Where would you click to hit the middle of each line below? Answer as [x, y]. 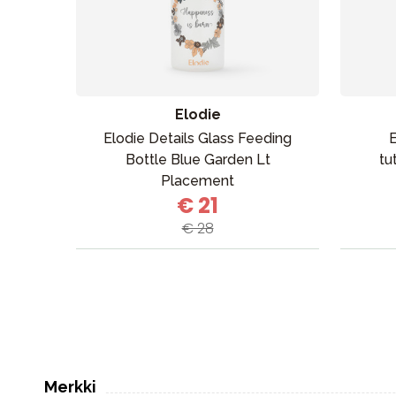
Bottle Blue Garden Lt [198, 160]
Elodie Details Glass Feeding [198, 138]
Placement [198, 181]
